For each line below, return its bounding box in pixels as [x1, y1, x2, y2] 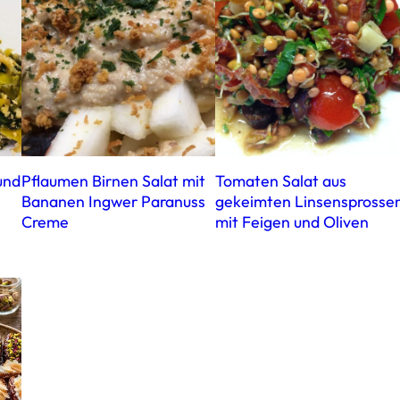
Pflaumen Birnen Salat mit [21, 171, 205, 192]
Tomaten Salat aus [214, 171, 346, 192]
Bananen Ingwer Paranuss [21, 191, 205, 212]
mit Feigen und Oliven [214, 212, 369, 233]
